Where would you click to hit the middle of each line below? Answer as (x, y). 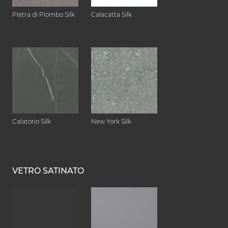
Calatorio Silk (32, 122)
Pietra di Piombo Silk (44, 15)
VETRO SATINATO (48, 171)
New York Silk (111, 122)
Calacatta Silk (111, 15)
